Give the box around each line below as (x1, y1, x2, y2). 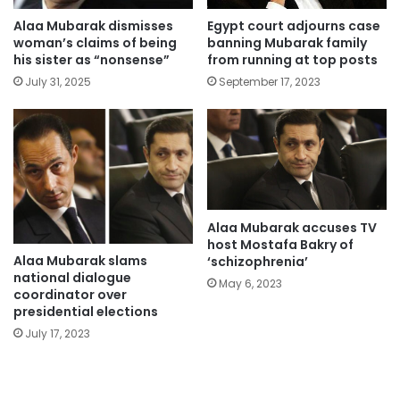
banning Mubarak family (207, 34, 367, 53)
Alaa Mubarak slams (13, 252, 147, 271)
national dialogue (13, 269, 131, 287)
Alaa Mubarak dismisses (13, 17, 173, 36)
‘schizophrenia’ (207, 252, 308, 271)
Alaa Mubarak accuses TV (207, 218, 377, 237)
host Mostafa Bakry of (207, 235, 354, 254)
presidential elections (13, 303, 158, 321)
